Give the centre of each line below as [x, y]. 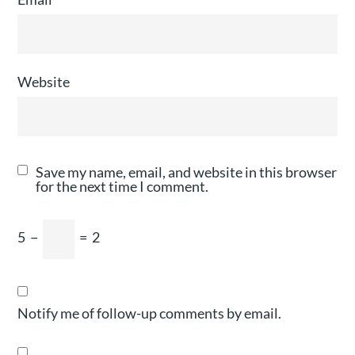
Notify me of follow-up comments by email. [150, 313]
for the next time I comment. [122, 186]
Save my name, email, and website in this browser [187, 172]
